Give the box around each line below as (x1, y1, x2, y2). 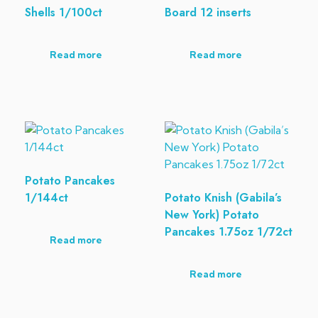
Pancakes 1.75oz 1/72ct (164, 223, 292, 240)
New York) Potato (164, 206, 259, 223)
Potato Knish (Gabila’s (164, 189, 282, 206)
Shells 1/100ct (25, 4, 102, 21)
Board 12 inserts (164, 4, 251, 21)
